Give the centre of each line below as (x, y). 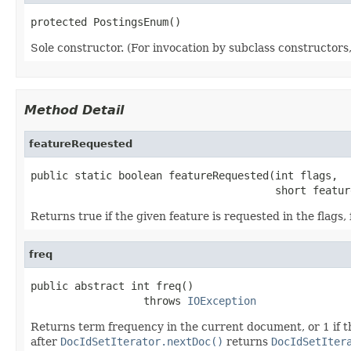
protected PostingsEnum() (106, 22)
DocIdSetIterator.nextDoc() (142, 341)
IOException (222, 300)
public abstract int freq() (112, 286)
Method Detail (74, 110)
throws (109, 300)
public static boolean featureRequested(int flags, (184, 175)
